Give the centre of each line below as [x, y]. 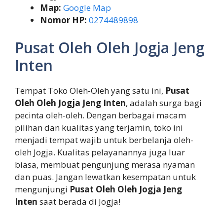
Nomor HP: [63, 20]
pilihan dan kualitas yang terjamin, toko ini [99, 127]
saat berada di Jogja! [79, 201]
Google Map [87, 8]
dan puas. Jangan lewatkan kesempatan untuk [105, 177]
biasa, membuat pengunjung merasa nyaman [105, 164]
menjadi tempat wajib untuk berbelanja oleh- [104, 140]
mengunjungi [42, 189]
